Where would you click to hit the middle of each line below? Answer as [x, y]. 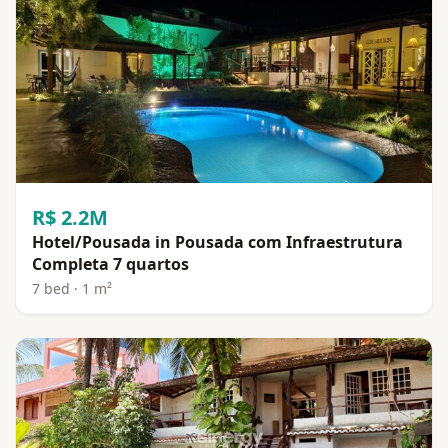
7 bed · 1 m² [72, 288]
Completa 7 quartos [110, 263]
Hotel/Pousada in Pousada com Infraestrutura [217, 241]
